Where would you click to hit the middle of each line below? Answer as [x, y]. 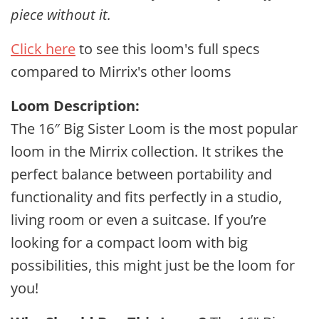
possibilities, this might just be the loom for [153, 265]
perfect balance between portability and [141, 174]
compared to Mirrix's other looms [121, 72]
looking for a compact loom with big [129, 242]
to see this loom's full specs [169, 49]
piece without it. [63, 15]
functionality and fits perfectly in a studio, [146, 197]
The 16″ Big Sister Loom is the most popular [154, 129]
